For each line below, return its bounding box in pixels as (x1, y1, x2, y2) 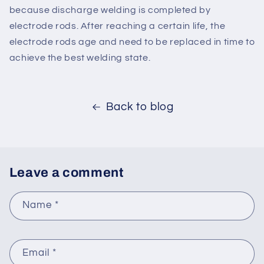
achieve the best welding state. (9, 53, 151, 63)
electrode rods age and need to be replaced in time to (9, 37, 255, 47)
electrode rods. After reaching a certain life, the (9, 21, 226, 31)
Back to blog (105, 101, 174, 113)
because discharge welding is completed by (9, 5, 211, 15)
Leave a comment (9, 165, 124, 180)
